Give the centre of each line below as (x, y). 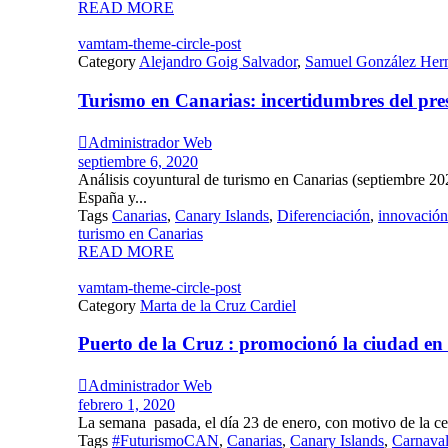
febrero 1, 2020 (126, 405)
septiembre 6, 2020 (138, 161)
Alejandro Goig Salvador (218, 62)
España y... (112, 197)
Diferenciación (323, 215)
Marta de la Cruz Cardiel (218, 305)
